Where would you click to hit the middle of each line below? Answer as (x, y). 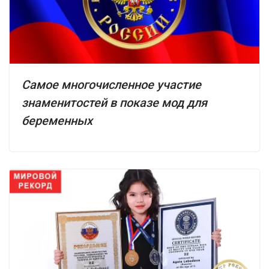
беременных (57, 120)
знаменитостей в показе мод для (114, 102)
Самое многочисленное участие (111, 84)
